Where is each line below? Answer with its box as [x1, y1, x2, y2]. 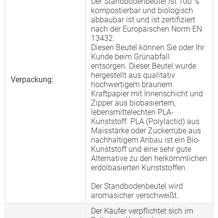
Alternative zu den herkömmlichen [91, 154, 207, 163]
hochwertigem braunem [91, 80, 172, 89]
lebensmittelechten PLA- [91, 108, 174, 117]
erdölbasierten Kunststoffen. [91, 163, 187, 172]
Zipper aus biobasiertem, [91, 98, 176, 108]
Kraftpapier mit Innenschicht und [91, 89, 203, 98]
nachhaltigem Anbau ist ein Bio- [91, 135, 200, 145]
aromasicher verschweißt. [91, 191, 179, 200]
